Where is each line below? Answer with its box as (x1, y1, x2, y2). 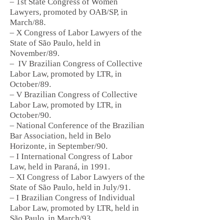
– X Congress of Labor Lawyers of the (10, 28, 142, 37)
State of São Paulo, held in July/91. (10, 183, 131, 192)
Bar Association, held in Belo (10, 131, 111, 140)
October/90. (10, 110, 51, 120)
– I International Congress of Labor (10, 152, 133, 161)
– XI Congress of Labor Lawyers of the (10, 172, 145, 182)
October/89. (10, 80, 51, 89)
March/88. (10, 18, 46, 27)
